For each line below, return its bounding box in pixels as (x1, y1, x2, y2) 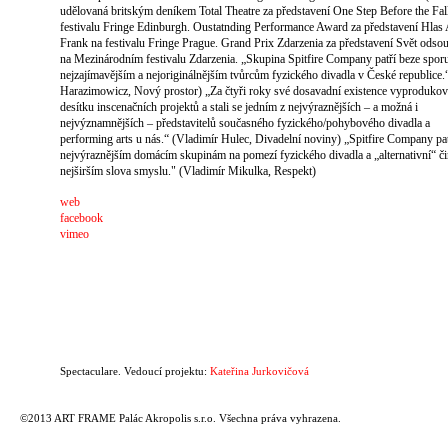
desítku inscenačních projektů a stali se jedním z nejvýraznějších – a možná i (60, 100, 418, 114)
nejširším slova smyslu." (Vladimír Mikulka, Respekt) (60, 164, 316, 178)
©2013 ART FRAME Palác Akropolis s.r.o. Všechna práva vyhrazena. (20, 412, 341, 424)
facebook (60, 211, 103, 225)
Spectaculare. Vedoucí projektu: (60, 365, 210, 377)
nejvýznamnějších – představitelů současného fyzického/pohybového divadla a (60, 116, 430, 130)
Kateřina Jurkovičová (210, 365, 309, 377)
